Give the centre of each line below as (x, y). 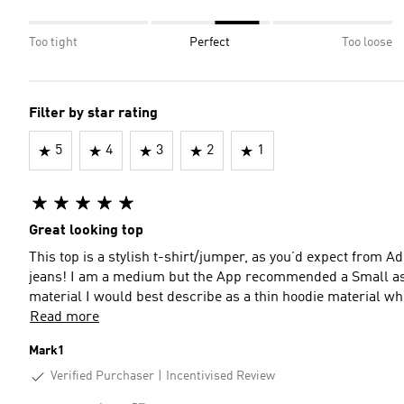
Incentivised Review (220, 376)
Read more (64, 317)
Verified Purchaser (102, 376)
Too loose (367, 42)
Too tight (53, 42)
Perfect (210, 42)
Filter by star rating (93, 114)
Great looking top (86, 231)
